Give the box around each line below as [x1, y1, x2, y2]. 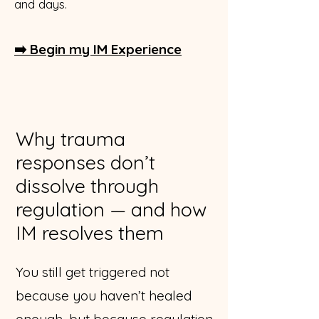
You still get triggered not [16, 263, 169, 281]
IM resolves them [16, 220, 164, 245]
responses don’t [16, 150, 155, 174]
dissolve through [16, 173, 159, 198]
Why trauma [16, 126, 125, 151]
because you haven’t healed [16, 286, 192, 304]
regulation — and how [16, 197, 206, 221]
